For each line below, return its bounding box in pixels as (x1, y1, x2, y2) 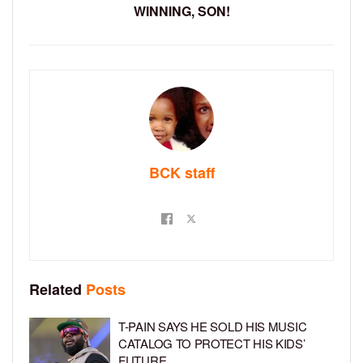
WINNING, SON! (133, 2, 230, 21)
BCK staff (148, 162, 215, 184)
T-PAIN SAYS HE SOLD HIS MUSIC (118, 318, 307, 335)
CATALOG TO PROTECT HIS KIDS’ (118, 335, 305, 352)
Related (29, 279, 82, 301)
